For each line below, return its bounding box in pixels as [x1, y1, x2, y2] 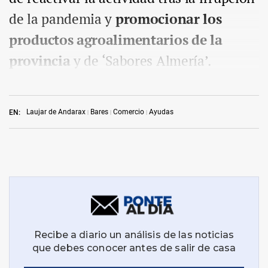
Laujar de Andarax [26, 108, 86, 117]
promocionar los [115, 10, 222, 29]
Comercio [113, 108, 144, 117]
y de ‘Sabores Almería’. [70, 51, 212, 71]
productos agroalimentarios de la [9, 31, 223, 50]
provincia [9, 51, 71, 71]
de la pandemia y [9, 10, 115, 29]
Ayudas [149, 108, 173, 117]
